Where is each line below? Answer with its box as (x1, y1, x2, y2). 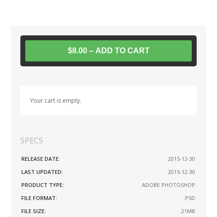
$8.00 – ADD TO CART (67, 46, 150, 55)
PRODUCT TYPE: (21, 181, 64, 188)
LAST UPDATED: (21, 168, 63, 175)
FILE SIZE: (21, 207, 46, 215)
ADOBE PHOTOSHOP (142, 181, 196, 188)
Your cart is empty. (30, 96, 82, 105)
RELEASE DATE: (21, 155, 61, 162)
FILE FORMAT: (21, 194, 58, 201)
